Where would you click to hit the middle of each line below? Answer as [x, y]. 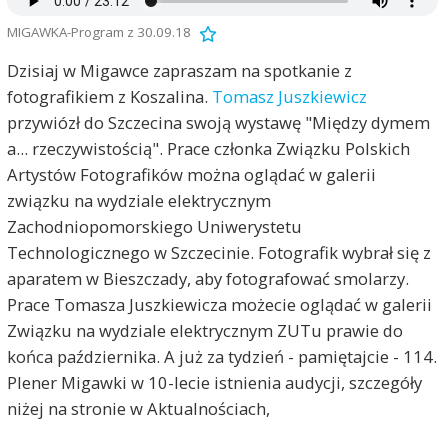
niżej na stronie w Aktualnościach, [138, 408]
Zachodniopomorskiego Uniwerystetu [154, 226]
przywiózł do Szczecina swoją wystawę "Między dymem [218, 122]
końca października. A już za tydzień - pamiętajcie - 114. [221, 356]
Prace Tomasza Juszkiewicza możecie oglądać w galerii [219, 304]
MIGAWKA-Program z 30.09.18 [98, 32]
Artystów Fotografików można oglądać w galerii [191, 174]
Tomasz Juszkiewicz [289, 96]
